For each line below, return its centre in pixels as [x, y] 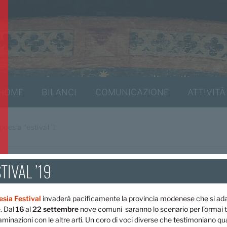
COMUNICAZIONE [132, 92]
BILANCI [59, 92]
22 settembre [55, 209]
